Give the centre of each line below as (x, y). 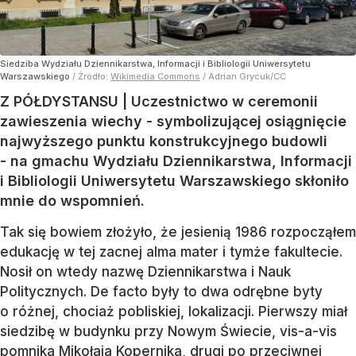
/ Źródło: (91, 76)
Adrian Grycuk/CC (247, 76)
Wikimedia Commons (155, 76)
